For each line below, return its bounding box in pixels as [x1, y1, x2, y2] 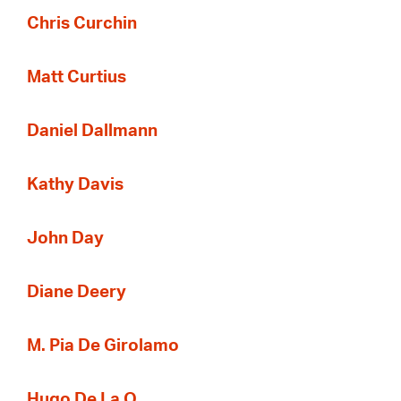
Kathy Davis [27, 176, 124, 194]
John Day [27, 230, 104, 248]
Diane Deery [27, 284, 126, 302]
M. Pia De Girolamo [27, 337, 179, 355]
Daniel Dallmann [27, 123, 158, 141]
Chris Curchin [27, 15, 137, 33]
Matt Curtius [27, 69, 126, 87]
